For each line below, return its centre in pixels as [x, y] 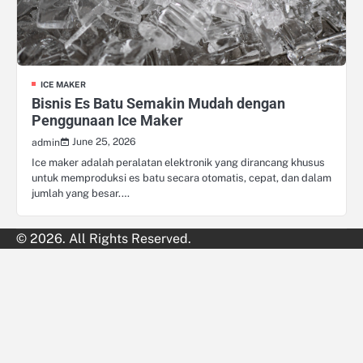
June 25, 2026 [104, 141]
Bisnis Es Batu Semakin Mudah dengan [158, 103]
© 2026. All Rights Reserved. [104, 238]
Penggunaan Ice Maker [107, 120]
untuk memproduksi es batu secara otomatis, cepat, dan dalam [181, 177]
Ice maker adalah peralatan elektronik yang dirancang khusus [178, 162]
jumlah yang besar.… [81, 193]
